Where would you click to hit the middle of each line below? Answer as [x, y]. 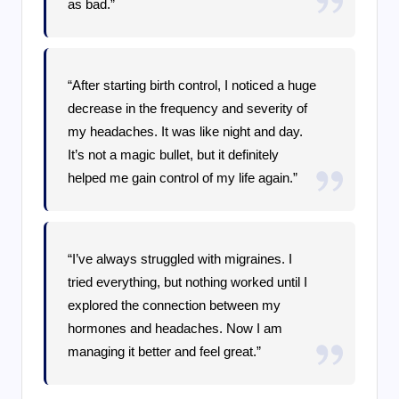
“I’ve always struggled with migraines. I [180, 258]
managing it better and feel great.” [165, 351]
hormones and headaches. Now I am [175, 328]
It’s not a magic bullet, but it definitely [174, 154]
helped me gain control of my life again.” [183, 177]
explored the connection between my [175, 305]
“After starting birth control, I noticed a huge [192, 85]
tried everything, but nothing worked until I [188, 281]
